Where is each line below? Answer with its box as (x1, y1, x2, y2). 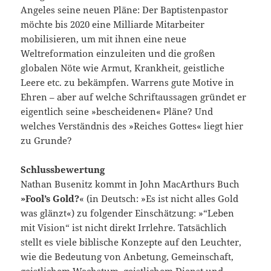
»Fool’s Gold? (21, 192, 80, 205)
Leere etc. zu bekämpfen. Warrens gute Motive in (21, 76, 235, 89)
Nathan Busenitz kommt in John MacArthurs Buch (21, 178, 240, 191)
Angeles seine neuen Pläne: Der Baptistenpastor (21, 4, 229, 16)
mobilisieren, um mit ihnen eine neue (21, 33, 187, 45)
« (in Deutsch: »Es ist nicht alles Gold (79, 192, 239, 205)
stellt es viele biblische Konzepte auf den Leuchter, (21, 236, 242, 249)
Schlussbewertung (21, 163, 105, 176)
